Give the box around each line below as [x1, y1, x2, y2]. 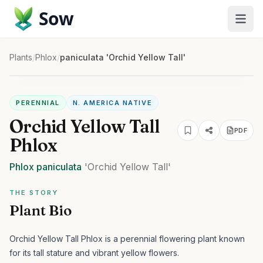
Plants [9, 52, 32, 62]
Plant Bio [9, 202, 72, 219]
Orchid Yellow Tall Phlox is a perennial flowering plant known [9, 234, 245, 244]
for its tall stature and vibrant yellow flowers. [9, 248, 179, 258]
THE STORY [9, 188, 58, 197]
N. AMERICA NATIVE [72, 99, 153, 107]
